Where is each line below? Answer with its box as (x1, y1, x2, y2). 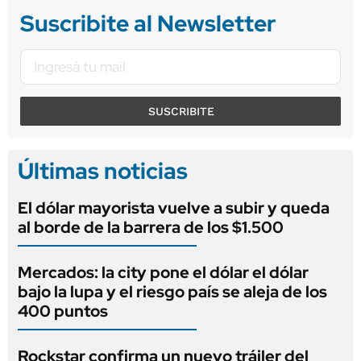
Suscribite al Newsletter (20, 7, 276, 39)
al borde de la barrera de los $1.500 (18, 216, 284, 238)
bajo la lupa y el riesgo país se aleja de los (18, 280, 327, 302)
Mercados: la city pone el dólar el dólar (18, 261, 309, 283)
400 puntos (18, 300, 108, 322)
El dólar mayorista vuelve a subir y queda (18, 197, 330, 218)
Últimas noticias (18, 155, 188, 186)
